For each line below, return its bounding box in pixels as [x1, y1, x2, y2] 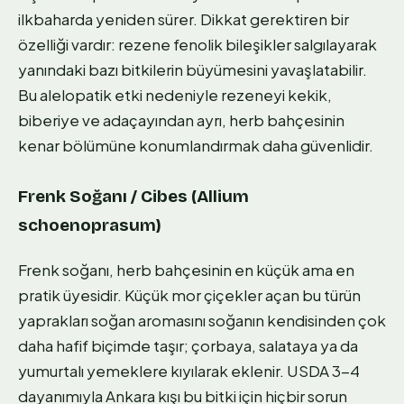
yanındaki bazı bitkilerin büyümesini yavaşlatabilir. [18, 60, 367, 80]
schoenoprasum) [18, 214, 161, 235]
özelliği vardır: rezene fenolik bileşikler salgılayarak [18, 34, 377, 55]
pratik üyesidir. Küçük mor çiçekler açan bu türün [18, 284, 361, 305]
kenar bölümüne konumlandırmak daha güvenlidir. [18, 135, 373, 156]
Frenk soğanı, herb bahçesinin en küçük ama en [18, 259, 354, 280]
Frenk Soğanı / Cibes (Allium [18, 185, 249, 207]
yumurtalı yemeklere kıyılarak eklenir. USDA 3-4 [18, 360, 360, 381]
